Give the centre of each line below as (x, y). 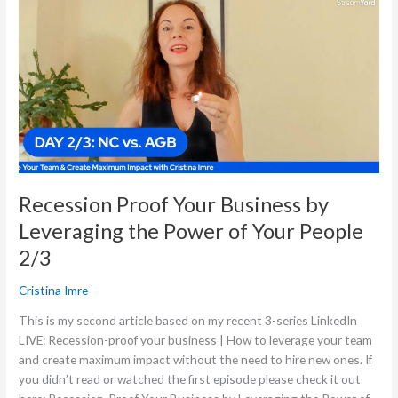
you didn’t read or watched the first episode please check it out (190, 378)
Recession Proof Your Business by (174, 205)
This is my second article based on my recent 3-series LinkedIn (188, 320)
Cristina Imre (54, 291)
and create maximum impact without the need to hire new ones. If (196, 359)
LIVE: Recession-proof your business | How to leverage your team (196, 339)
